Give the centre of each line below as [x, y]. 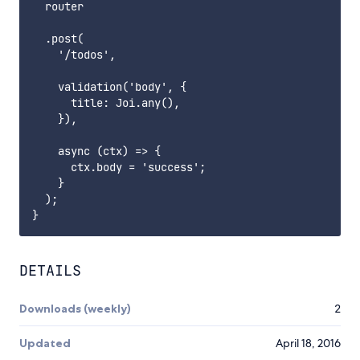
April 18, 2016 [308, 344]
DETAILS [50, 271]
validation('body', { [109, 87]
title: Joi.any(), [106, 103]
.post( [58, 39]
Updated [45, 344]
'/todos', [74, 55]
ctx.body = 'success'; [119, 168]
